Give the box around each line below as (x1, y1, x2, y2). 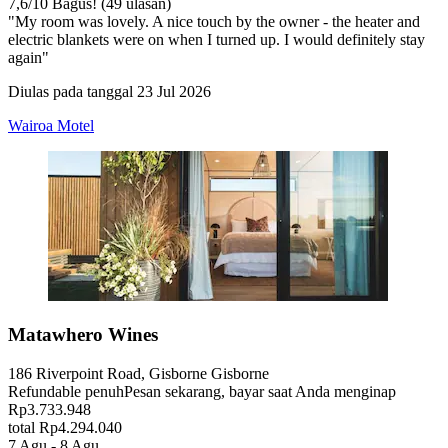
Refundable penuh (8, 382, 124, 400)
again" (8, 49, 49, 67)
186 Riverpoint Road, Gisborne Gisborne (8, 364, 269, 382)
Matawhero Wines (8, 324, 158, 346)
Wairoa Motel (8, 117, 94, 135)
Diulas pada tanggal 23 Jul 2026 (8, 83, 211, 101)
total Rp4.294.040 (8, 418, 122, 436)
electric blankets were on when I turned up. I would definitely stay (8, 31, 425, 49)
